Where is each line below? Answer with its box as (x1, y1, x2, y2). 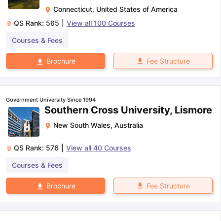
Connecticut (53, 4, 92, 13)
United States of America (96, 4, 178, 13)
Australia (114, 121, 143, 130)
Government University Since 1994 (6, 96, 96, 104)
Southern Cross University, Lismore (44, 104, 212, 116)
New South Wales (53, 121, 110, 130)
